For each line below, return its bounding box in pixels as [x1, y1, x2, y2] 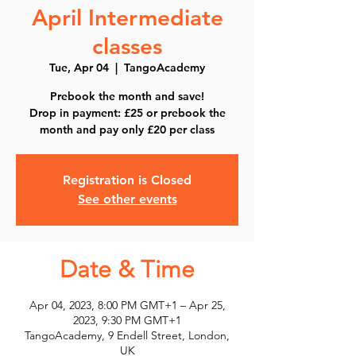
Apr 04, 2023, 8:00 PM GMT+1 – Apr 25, [29, 298, 226, 312]
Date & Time [60, 255, 195, 284]
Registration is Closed [63, 172, 192, 188]
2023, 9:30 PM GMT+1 [73, 313, 181, 327]
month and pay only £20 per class [40, 122, 215, 137]
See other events [77, 192, 177, 207]
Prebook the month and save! [50, 89, 204, 103]
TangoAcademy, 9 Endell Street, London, [25, 328, 230, 342]
